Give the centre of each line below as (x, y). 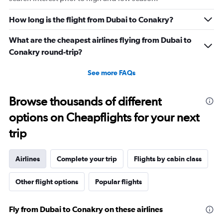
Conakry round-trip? (46, 52)
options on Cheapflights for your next (104, 117)
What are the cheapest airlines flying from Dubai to (100, 40)
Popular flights (118, 182)
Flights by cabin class (168, 159)
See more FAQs (111, 73)
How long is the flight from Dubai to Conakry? (91, 20)
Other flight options (47, 182)
